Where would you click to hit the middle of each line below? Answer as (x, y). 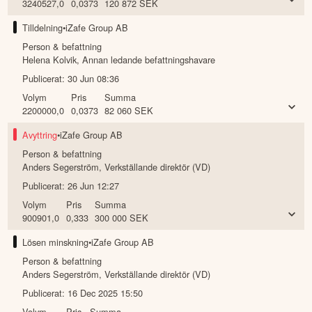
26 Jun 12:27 (94, 186)
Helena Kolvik (50, 60)
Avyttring (40, 135)
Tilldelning (43, 28)
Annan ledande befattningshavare (149, 60)
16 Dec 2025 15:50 (106, 293)
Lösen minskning (56, 242)
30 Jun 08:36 (94, 79)
